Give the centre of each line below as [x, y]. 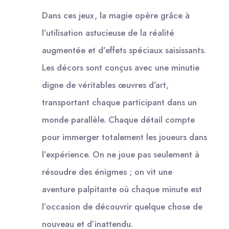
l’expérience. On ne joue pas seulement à [121, 154]
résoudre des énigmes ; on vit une [107, 171]
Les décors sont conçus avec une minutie [121, 67]
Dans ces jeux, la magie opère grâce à [116, 15]
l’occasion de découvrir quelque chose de [122, 206]
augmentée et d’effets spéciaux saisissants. [124, 50]
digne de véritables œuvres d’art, [105, 85]
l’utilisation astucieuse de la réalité [108, 32]
